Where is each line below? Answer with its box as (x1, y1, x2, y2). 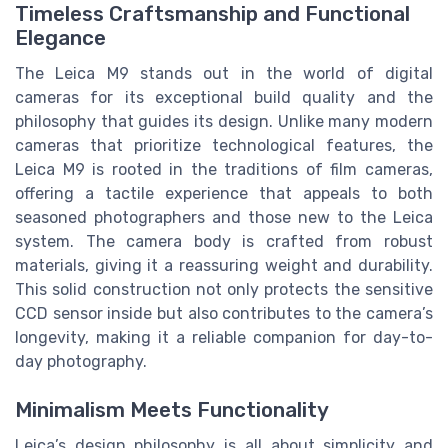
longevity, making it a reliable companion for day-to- (15, 327, 433, 347)
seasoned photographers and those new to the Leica (15, 207, 433, 227)
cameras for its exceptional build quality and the (15, 87, 433, 107)
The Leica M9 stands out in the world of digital (15, 63, 433, 83)
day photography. (15, 351, 147, 371)
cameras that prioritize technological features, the (15, 135, 433, 155)
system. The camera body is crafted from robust (15, 231, 433, 251)
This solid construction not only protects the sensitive (15, 279, 433, 299)
